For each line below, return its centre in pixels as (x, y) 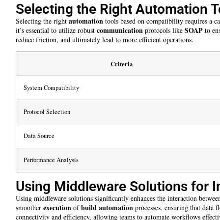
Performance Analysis (51, 160)
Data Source (39, 136)
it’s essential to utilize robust (56, 30)
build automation (107, 207)
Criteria (122, 64)
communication (120, 30)
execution (57, 207)
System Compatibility (51, 87)
